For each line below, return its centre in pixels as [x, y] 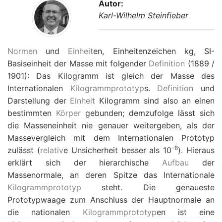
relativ [52, 150]
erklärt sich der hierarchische [85, 163]
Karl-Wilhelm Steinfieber [143, 15]
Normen [22, 51]
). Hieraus [196, 150]
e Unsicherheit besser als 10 [117, 150]
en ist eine [185, 212]
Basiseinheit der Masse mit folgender [78, 63]
